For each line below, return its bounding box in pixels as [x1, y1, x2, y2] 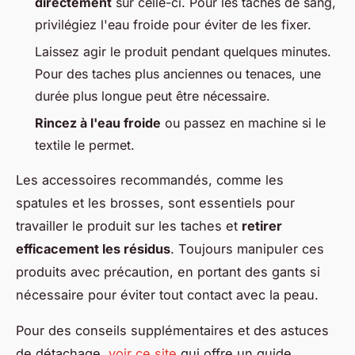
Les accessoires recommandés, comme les [16, 172, 284, 189]
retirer [242, 218, 282, 235]
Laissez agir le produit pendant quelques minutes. [35, 43, 331, 59]
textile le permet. [35, 137, 135, 154]
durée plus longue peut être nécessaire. [35, 87, 270, 104]
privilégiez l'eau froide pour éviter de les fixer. [35, 16, 311, 32]
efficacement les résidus [16, 241, 170, 258]
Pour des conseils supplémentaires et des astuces [16, 323, 329, 339]
